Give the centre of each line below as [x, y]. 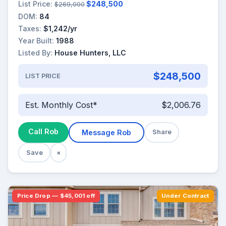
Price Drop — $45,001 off [56, 195]
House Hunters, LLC [90, 53]
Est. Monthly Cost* [61, 105]
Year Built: [36, 41]
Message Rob [106, 132]
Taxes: [30, 28]
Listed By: [35, 53]
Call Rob [43, 131]
